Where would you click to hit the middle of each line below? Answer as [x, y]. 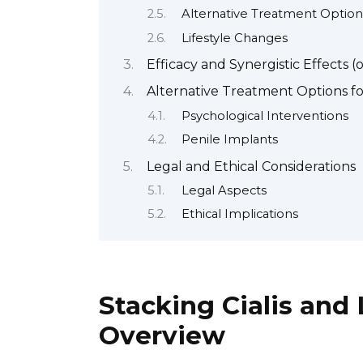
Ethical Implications [239, 214]
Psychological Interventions [265, 115]
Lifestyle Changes [234, 38]
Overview [162, 335]
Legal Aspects [224, 190]
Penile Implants [229, 140]
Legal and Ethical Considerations [251, 166]
